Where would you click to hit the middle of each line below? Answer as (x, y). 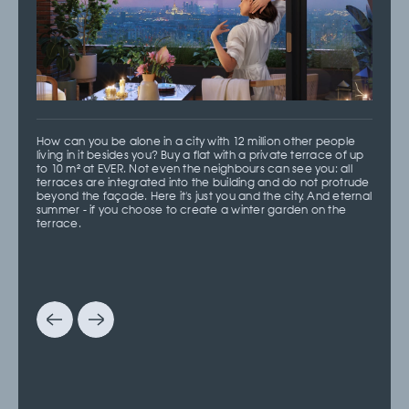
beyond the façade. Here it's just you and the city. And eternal (204, 197)
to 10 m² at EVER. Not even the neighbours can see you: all (194, 169)
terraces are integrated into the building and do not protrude (203, 183)
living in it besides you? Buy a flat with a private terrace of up (200, 156)
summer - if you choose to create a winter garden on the (192, 210)
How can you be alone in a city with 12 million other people (196, 142)
